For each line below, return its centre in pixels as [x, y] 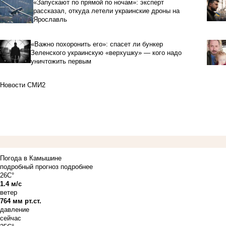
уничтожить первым [61, 61]
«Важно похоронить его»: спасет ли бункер [97, 44]
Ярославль [50, 19]
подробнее [77, 166]
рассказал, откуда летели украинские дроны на [106, 11]
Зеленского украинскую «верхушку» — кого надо [106, 52]
